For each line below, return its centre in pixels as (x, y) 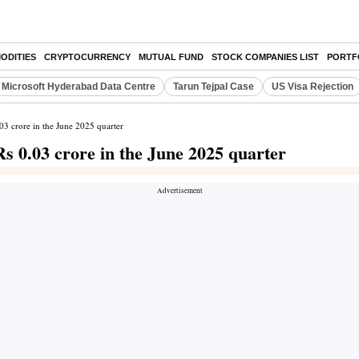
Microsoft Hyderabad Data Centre (79, 87)
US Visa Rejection (313, 87)
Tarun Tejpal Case (214, 87)
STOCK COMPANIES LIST (265, 57)
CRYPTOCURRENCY (87, 57)
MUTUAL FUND (171, 57)
